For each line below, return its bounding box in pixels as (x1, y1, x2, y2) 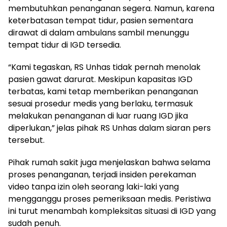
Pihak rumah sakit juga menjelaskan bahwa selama (8, 156, 210, 168)
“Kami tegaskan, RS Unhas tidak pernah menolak (8, 61, 201, 73)
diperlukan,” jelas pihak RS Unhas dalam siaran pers (8, 122, 211, 134)
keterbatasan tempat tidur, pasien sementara (8, 14, 193, 26)
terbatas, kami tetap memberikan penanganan (8, 85, 198, 97)
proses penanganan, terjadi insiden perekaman (8, 168, 196, 180)
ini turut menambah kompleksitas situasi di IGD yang (8, 205, 216, 217)
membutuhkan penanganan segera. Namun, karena (8, 2, 214, 14)
